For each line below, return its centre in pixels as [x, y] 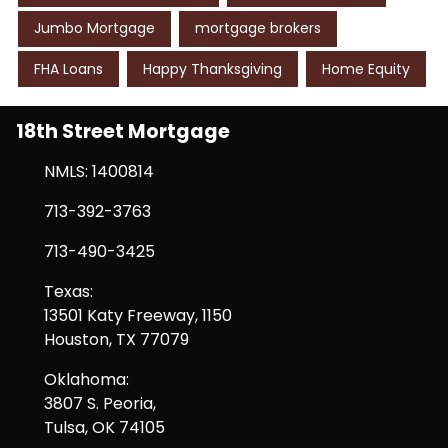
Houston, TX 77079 [116, 339]
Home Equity [366, 68]
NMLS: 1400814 [99, 171]
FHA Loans [68, 68]
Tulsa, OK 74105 [104, 427]
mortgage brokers [258, 28]
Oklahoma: [86, 379]
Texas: [68, 291]
